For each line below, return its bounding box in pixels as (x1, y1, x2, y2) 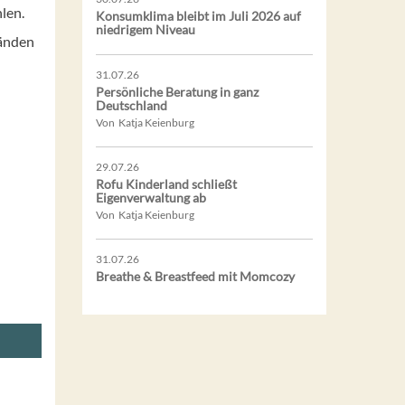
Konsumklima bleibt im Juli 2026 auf (96, 7, 301, 24)
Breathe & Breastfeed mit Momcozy (96, 268, 295, 284)
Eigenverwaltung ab (96, 189, 206, 205)
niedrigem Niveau (96, 21, 195, 37)
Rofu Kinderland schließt (96, 175, 237, 192)
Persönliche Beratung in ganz (96, 83, 259, 99)
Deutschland (96, 97, 167, 113)
